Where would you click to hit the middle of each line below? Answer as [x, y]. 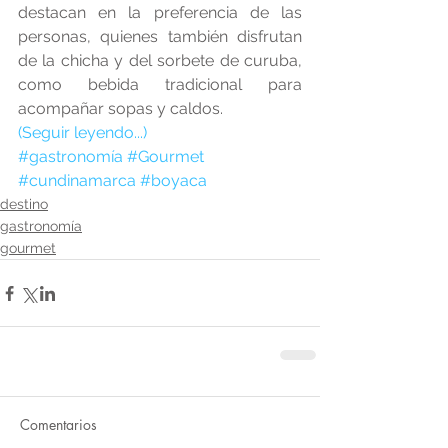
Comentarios [58, 425]
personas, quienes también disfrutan [160, 37]
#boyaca [173, 181]
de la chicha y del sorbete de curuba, [160, 61]
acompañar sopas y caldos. [120, 109]
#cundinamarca [77, 181]
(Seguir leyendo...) [82, 133]
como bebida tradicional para [160, 85]
